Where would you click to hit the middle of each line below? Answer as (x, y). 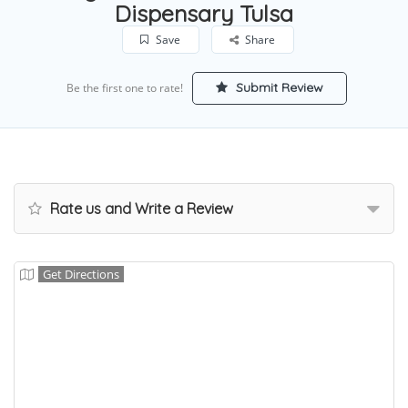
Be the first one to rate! (124, 87)
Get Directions (81, 274)
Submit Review (277, 87)
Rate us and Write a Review (140, 208)
